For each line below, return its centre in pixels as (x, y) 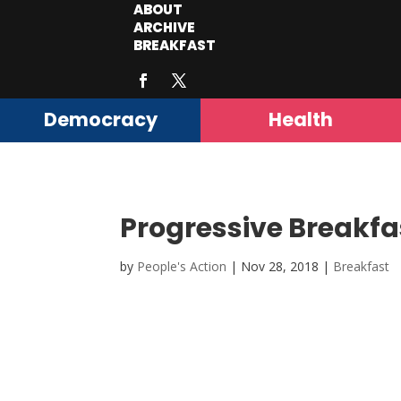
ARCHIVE (165, 27)
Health (301, 120)
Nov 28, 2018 (280, 267)
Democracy (100, 120)
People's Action (182, 267)
